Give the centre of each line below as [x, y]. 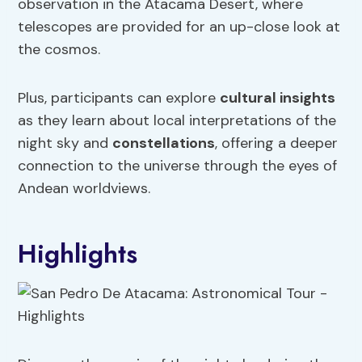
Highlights [78, 254]
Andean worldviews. [84, 189]
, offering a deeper [277, 143]
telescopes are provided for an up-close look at [179, 27]
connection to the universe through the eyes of [178, 166]
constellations [164, 143]
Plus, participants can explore [119, 98]
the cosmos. [59, 50]
